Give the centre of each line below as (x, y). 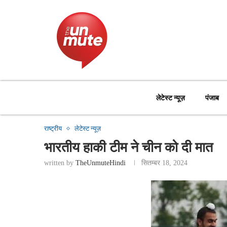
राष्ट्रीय (53, 129)
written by (60, 163)
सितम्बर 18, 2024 (164, 163)
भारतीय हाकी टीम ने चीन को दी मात (128, 147)
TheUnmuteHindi (101, 163)
